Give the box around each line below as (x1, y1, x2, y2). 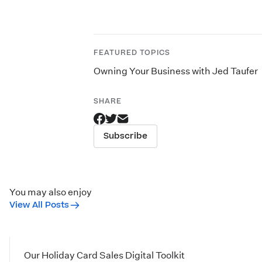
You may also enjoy (9, 186, 92, 198)
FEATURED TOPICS (94, 47, 170, 58)
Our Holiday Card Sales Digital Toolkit (24, 249, 185, 261)
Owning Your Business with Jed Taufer (94, 65, 258, 77)
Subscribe (104, 130, 147, 143)
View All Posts (9, 199, 69, 212)
